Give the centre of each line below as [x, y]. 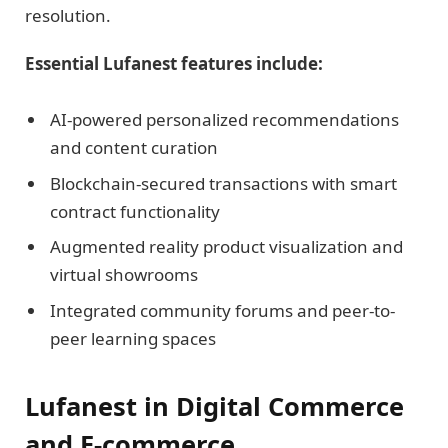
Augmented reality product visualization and [226, 247]
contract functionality [135, 211]
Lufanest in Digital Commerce [214, 405]
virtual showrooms [124, 275]
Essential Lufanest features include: [174, 63]
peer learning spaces [133, 338]
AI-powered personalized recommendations [224, 120]
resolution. [68, 15]
